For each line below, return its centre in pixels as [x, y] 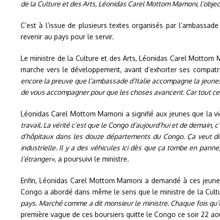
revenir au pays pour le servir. [67, 36]
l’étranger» [38, 159]
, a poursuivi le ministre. [92, 159]
